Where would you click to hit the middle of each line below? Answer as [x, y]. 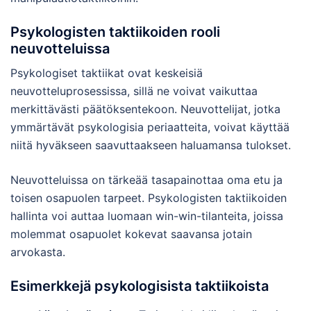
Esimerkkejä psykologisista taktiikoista [140, 286]
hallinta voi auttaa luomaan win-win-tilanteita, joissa [147, 216]
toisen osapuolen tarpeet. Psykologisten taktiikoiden [149, 198]
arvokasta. [38, 252]
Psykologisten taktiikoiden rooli [115, 32]
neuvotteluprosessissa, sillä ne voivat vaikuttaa [134, 91]
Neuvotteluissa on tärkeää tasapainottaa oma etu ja [146, 180]
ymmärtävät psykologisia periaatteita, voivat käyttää [150, 127]
